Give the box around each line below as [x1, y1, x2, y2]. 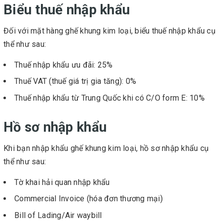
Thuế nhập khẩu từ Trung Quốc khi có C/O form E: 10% [14, 93, 205, 103]
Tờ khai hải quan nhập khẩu [14, 178, 110, 187]
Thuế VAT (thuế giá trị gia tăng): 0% [14, 76, 136, 86]
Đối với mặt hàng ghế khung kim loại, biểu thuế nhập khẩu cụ [3, 26, 216, 36]
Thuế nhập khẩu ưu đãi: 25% [14, 60, 113, 70]
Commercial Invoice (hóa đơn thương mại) [14, 194, 163, 204]
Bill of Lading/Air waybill [14, 210, 102, 220]
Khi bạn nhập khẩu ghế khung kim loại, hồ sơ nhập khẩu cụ [3, 144, 209, 153]
